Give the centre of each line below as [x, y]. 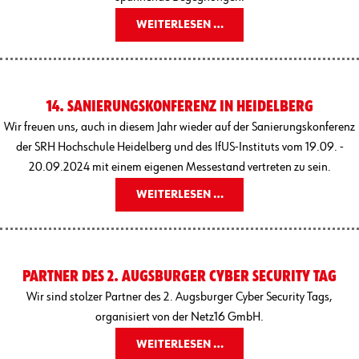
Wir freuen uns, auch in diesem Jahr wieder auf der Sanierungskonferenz [179, 127]
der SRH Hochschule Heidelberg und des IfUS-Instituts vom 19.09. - [179, 147]
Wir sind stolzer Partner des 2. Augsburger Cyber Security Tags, [179, 297]
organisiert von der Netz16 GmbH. [179, 317]
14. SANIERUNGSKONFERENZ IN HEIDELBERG [179, 106]
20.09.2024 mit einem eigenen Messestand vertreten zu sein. [179, 167]
